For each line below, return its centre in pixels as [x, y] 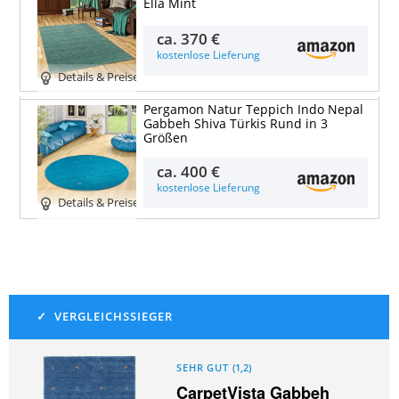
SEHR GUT [203, 367]
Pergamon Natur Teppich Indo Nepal [253, 110]
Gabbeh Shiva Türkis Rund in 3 [235, 124]
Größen [165, 138]
